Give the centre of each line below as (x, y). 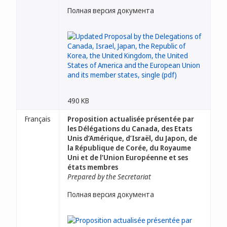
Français (38, 119)
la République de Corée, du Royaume (129, 148)
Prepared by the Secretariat (109, 177)
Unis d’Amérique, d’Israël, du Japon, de (132, 138)
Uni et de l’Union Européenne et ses (128, 157)
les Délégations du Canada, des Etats (130, 128)
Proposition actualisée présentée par (131, 119)
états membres (93, 167)
